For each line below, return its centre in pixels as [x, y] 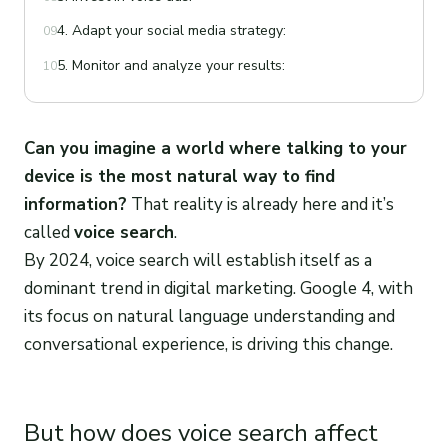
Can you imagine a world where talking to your [215, 148]
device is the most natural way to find [179, 176]
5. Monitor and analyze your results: [171, 66]
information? [75, 204]
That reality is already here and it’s [260, 204]
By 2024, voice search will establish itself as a [198, 260]
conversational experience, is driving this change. [208, 344]
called [49, 232]
